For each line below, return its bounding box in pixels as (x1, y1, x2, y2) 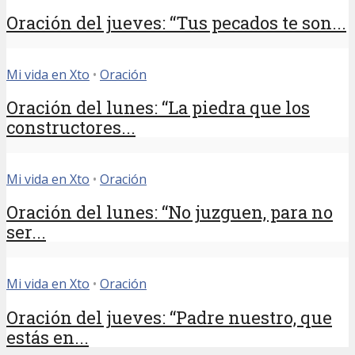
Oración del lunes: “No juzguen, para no (6, 200, 333, 224)
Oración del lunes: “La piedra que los (6, 96, 310, 120)
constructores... (6, 116, 136, 139)
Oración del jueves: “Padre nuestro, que (6, 305, 332, 329)
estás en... (6, 325, 89, 349)
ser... (6, 220, 46, 244)
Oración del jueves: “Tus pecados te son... (6, 10, 346, 34)
